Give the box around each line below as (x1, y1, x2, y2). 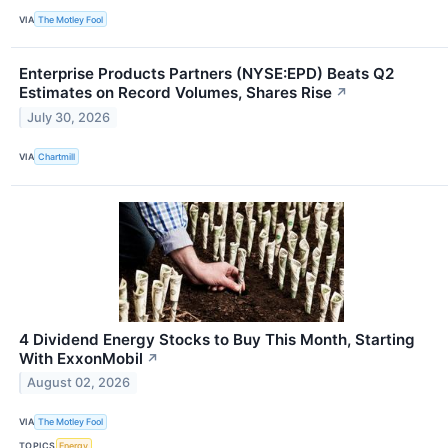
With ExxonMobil (19, 348, 143, 368)
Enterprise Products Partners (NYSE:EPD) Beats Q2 (19, 64, 394, 84)
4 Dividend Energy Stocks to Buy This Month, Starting (19, 329, 415, 349)
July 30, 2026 (27, 110, 111, 126)
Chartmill (38, 151, 76, 163)
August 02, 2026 (27, 375, 131, 391)
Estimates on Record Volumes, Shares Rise (19, 83, 332, 103)
